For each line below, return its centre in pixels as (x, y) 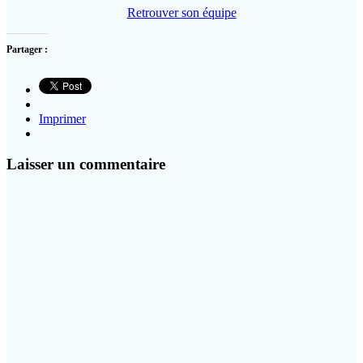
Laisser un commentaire (86, 164)
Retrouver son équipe (181, 12)
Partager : (27, 49)
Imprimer (62, 118)
